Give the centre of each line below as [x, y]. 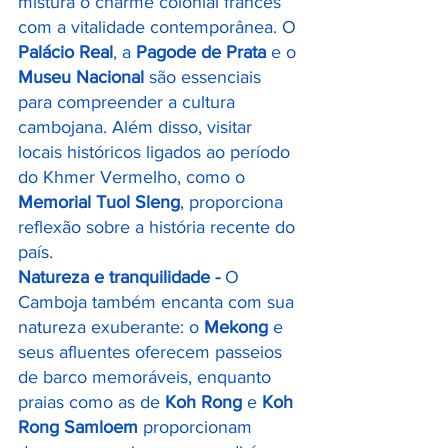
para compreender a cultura [129, 102]
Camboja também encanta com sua [158, 302]
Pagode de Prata [201, 52]
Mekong [236, 327]
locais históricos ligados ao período [156, 152]
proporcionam [197, 427]
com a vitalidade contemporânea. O [159, 27]
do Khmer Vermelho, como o [134, 177]
